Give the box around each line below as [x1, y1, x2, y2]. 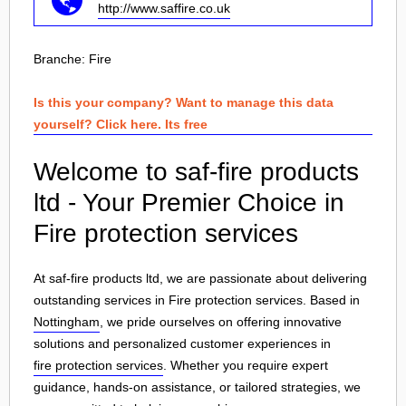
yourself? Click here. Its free [34, 117, 208, 131]
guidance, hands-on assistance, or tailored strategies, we [34, 380, 361, 394]
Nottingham [34, 314, 100, 329]
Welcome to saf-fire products [34, 158, 359, 186]
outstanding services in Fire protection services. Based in [34, 293, 360, 307]
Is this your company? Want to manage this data [34, 95, 333, 110]
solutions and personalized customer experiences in [34, 336, 331, 351]
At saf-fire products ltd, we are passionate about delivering [34, 271, 367, 285]
